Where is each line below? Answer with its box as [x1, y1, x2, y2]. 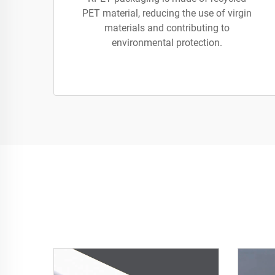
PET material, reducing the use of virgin [82, 7, 252, 19]
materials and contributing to [104, 22, 230, 34]
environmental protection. [112, 37, 222, 48]
